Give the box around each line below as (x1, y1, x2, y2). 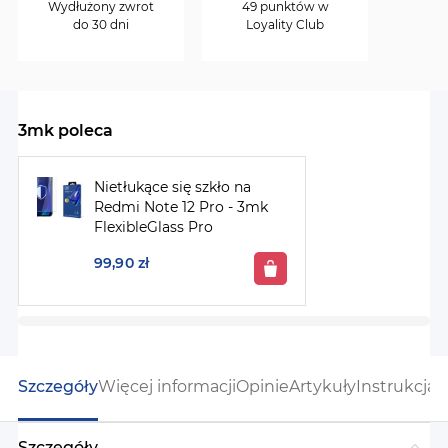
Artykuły (289, 377, 356, 396)
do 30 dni (73, 17, 129, 32)
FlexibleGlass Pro (94, 218, 213, 236)
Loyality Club (246, 17, 324, 32)
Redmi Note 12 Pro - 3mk (94, 198, 268, 216)
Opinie (236, 377, 289, 396)
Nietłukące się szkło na (94, 178, 251, 196)
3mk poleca (18, 121, 113, 140)
